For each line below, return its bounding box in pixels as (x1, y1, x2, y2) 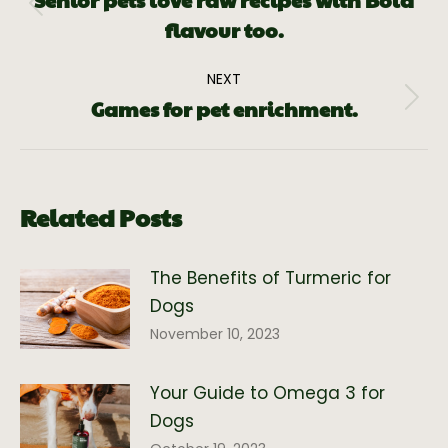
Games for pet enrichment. (90, 95, 358, 124)
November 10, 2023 (150, 324, 280, 345)
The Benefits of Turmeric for (150, 266, 391, 291)
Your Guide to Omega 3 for (150, 381, 385, 406)
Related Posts (20, 200, 182, 235)
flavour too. (164, 16, 284, 45)
